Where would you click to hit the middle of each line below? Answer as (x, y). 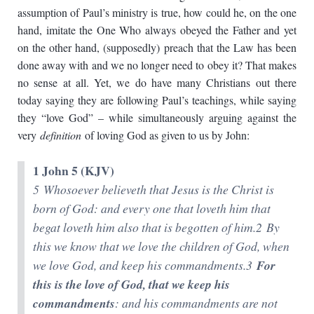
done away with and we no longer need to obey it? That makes (157, 64)
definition (59, 135)
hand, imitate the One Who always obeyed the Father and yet (157, 29)
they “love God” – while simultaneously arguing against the (157, 117)
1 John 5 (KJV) (74, 170)
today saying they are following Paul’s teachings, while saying (157, 100)
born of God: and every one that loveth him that (152, 208)
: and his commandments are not (196, 302)
